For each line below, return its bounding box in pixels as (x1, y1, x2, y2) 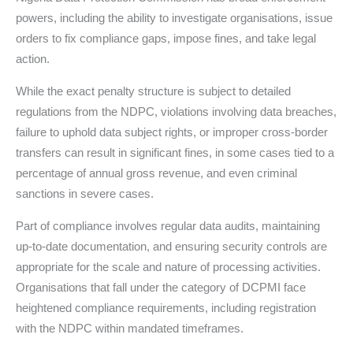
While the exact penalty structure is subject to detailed (16, 84, 291, 98)
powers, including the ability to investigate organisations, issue (16, 10, 333, 24)
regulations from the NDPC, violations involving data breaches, (16, 104, 336, 118)
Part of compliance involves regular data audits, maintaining (16, 218, 320, 232)
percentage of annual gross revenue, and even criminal (16, 165, 297, 180)
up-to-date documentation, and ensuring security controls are (16, 239, 327, 253)
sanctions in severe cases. (16, 186, 154, 200)
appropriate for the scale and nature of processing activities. (16, 259, 321, 273)
